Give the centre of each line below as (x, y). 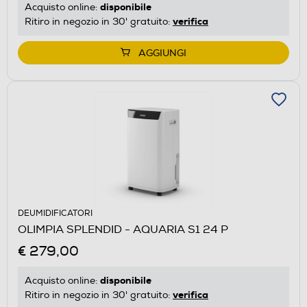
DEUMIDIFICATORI (55, 213)
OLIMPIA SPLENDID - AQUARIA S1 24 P (123, 229)
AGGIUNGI (162, 53)
